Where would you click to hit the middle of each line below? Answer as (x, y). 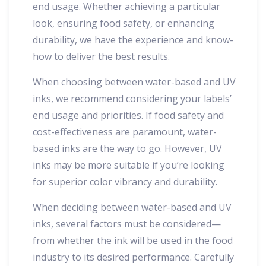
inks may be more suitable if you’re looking (129, 165)
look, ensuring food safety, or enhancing (123, 23)
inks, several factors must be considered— (127, 224)
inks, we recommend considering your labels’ (132, 99)
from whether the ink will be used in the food (133, 241)
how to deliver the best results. (101, 57)
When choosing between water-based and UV (134, 82)
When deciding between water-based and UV (132, 208)
